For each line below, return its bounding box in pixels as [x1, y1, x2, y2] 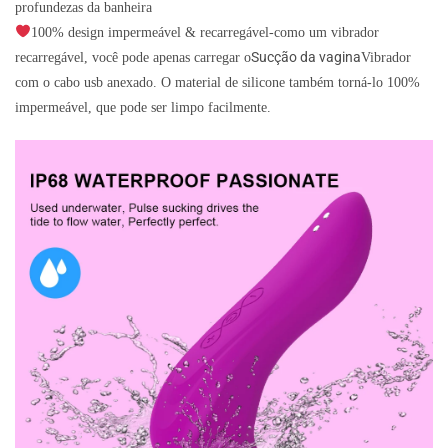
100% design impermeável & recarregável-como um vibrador [30, 24, 379, 40]
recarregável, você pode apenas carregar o [15, 49, 251, 65]
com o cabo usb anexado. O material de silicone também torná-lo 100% [15, 74, 420, 90]
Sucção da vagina [251, 48, 361, 65]
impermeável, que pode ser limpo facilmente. [15, 99, 271, 115]
